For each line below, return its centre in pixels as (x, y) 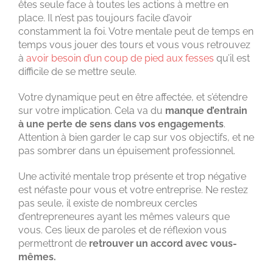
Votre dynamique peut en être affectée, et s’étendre (133, 97)
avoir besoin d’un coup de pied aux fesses (121, 58)
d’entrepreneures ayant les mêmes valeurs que (124, 216)
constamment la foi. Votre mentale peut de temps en (136, 31)
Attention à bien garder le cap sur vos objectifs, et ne (136, 137)
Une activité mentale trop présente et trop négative (132, 176)
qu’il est (233, 58)
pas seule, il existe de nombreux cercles (108, 203)
